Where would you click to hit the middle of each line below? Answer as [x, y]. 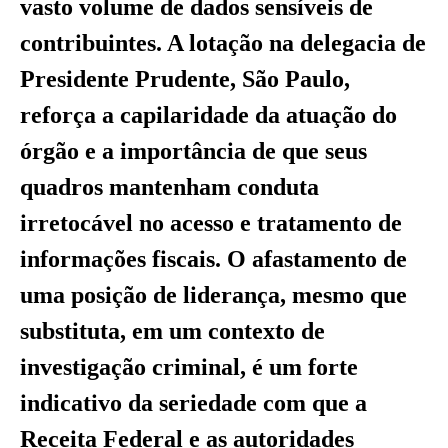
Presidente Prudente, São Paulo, [185, 79]
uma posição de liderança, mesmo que [213, 295]
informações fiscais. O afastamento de [213, 259]
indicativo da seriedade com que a [193, 403]
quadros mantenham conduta [169, 187]
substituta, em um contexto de [172, 331]
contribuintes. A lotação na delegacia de [223, 43]
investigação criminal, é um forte [189, 367]
